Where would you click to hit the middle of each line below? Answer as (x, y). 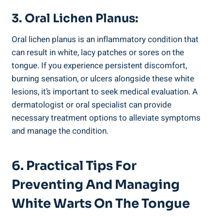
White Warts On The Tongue (101, 204)
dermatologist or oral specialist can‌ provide (92, 105)
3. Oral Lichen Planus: (75, 19)
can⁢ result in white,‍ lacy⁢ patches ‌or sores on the (98, 53)
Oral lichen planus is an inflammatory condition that (105, 40)
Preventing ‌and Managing (96, 185)
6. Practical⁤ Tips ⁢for (74, 166)
